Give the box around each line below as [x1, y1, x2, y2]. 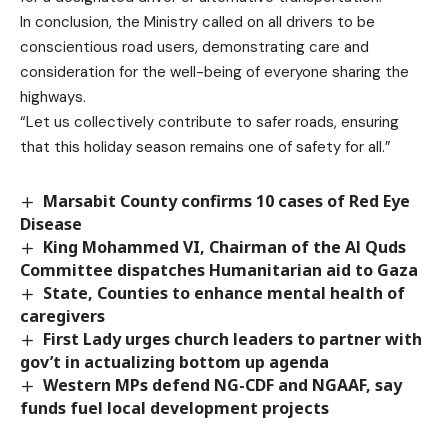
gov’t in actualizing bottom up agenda [20, 351, 329, 373]
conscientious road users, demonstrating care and [20, 36, 369, 57]
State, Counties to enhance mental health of [43, 281, 406, 304]
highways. [20, 86, 86, 107]
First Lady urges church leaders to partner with [43, 327, 423, 350]
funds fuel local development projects [20, 397, 329, 420]
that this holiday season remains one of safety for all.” [20, 136, 391, 157]
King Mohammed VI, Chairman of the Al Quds [43, 235, 407, 258]
